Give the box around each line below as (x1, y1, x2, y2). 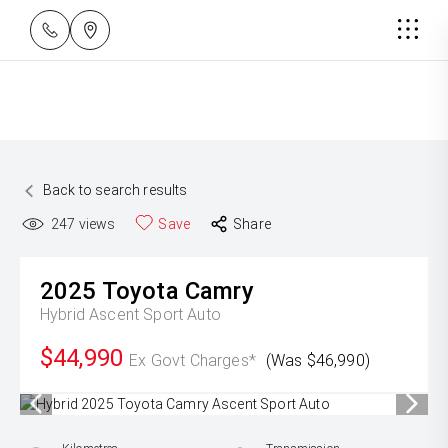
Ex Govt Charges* (129, 351, 256, 370)
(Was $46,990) (265, 351, 370, 370)
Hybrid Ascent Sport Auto (40, 305, 221, 324)
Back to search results (43, 182, 188, 198)
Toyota (101, 277, 179, 305)
